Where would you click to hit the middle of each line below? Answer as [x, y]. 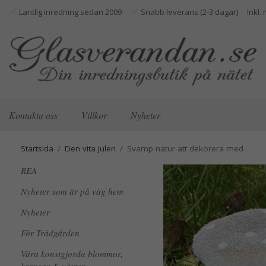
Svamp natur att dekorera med [185, 148]
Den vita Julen [90, 148]
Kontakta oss [33, 115]
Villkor [94, 115]
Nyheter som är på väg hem [72, 191]
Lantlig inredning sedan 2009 [69, 12]
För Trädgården [50, 233]
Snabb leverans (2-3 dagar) [189, 12]
